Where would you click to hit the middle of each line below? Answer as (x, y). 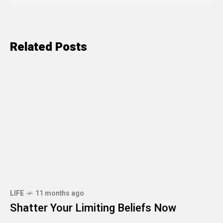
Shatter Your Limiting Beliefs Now (93, 208)
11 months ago (60, 193)
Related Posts (49, 47)
